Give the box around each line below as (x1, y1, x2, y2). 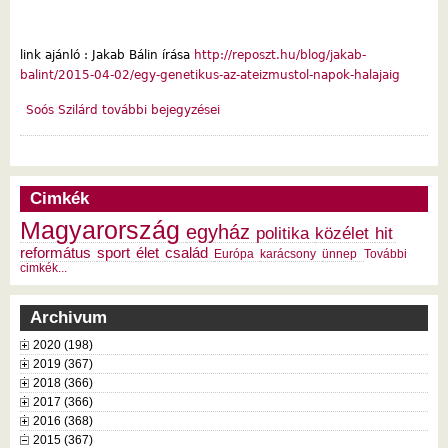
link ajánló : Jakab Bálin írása (20, 47, 194, 62)
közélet (315, 222, 370, 243)
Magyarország (20, 216, 180, 244)
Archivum (30, 307, 107, 327)
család (165, 244, 209, 261)
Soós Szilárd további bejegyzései (25, 102, 220, 117)
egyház (186, 220, 251, 243)
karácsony (260, 246, 317, 261)
